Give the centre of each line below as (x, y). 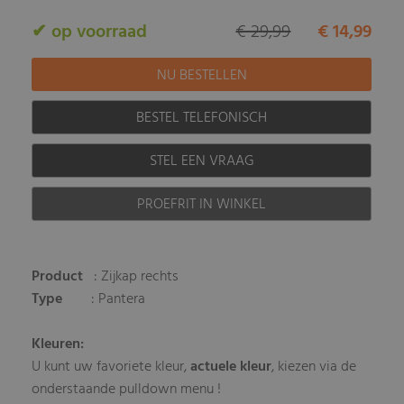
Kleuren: (58, 345)
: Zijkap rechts (133, 277)
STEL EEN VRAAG (202, 162)
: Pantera (108, 300)
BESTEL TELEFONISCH (202, 119)
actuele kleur (231, 367)
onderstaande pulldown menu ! (127, 390)
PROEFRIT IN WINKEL (202, 205)
